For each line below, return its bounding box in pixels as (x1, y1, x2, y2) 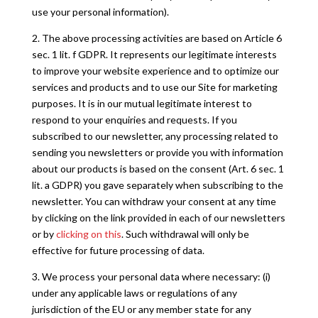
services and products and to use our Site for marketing (31, 81, 278, 93)
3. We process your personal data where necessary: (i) (31, 270, 270, 283)
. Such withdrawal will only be (121, 228, 249, 240)
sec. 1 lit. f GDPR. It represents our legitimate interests (31, 48, 277, 60)
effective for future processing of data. (31, 244, 204, 256)
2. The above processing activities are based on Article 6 (31, 32, 282, 44)
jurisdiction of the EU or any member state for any (31, 303, 251, 315)
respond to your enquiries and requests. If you (31, 114, 237, 126)
